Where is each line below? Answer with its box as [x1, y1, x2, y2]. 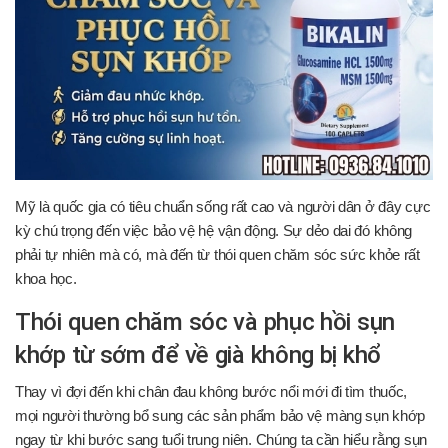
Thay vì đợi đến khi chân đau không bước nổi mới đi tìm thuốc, [15, 384, 408, 400]
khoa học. [15, 271, 77, 287]
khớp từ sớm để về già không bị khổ [15, 341, 382, 369]
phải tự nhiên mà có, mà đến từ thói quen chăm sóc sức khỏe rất [15, 247, 420, 263]
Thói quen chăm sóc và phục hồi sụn [15, 308, 396, 336]
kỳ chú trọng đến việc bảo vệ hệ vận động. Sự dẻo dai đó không [15, 223, 413, 239]
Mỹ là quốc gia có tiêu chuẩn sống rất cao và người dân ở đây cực [15, 199, 431, 215]
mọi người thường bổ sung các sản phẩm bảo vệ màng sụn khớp [15, 408, 425, 424]
